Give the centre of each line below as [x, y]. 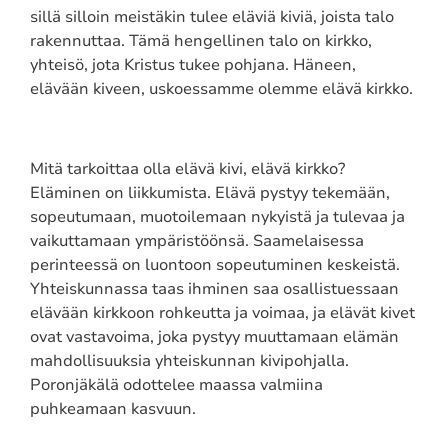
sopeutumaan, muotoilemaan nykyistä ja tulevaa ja [217, 216]
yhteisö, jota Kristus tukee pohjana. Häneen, [192, 64]
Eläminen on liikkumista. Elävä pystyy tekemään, [209, 192]
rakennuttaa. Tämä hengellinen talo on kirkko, [200, 40]
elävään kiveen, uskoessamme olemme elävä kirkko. [221, 88]
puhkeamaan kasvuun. [114, 408]
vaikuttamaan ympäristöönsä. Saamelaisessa [196, 240]
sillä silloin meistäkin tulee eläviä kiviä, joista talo [211, 16]
